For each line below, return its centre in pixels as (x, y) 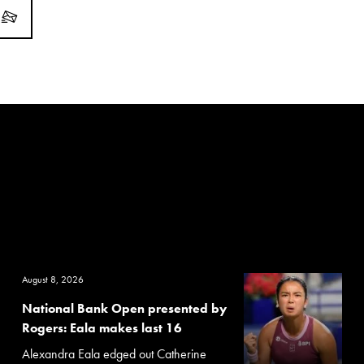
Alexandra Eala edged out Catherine (114, 353)
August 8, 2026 (52, 279)
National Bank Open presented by (124, 308)
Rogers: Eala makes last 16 (102, 327)
